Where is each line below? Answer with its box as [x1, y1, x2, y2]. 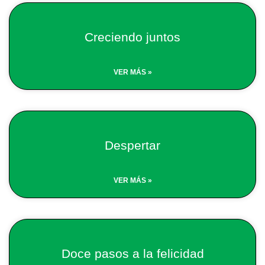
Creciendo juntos [85, 30, 180, 44]
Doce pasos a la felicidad [61, 247, 204, 260]
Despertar [105, 138, 160, 152]
